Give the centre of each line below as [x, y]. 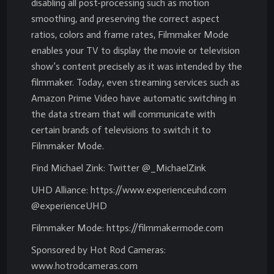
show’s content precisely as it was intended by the [137, 66]
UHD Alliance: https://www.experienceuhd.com [129, 190]
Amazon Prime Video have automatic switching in [134, 98]
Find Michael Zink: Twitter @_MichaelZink [119, 168]
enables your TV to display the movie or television [135, 50]
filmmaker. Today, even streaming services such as [135, 82]
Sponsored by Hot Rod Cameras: [98, 250]
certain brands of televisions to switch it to [121, 130]
